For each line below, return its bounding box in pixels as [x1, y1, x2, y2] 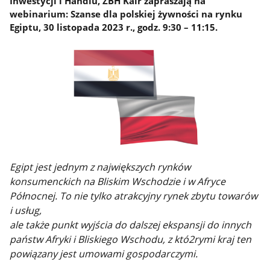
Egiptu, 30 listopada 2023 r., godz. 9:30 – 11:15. [10, 20, 218, 33]
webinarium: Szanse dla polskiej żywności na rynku [10, 7, 243, 20]
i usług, [10, 204, 42, 218]
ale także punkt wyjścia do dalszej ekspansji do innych [10, 218, 252, 232]
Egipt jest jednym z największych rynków [10, 160, 191, 174]
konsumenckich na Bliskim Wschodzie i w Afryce [10, 175, 226, 189]
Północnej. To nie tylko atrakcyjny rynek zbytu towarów [10, 189, 258, 203]
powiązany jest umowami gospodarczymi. [10, 247, 198, 261]
